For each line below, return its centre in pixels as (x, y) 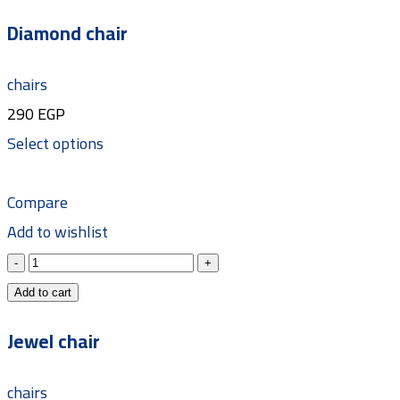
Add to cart (43, 292)
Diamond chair (67, 33)
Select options (55, 143)
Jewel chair (54, 342)
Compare (37, 202)
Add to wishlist (58, 232)
